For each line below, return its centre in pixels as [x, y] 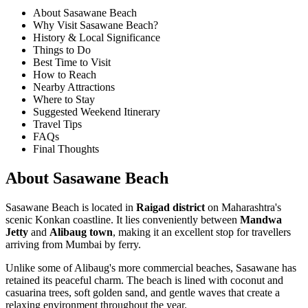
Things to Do [62, 50]
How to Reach [65, 75]
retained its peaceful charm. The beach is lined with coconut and [144, 280]
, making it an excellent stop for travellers [202, 232]
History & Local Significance [97, 38]
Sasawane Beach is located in [71, 208]
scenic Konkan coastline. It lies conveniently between [123, 220]
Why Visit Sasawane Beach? [96, 25]
